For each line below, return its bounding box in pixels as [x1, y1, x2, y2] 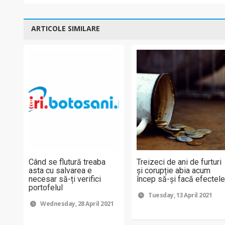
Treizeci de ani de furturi [137, 157, 222, 167]
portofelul [29, 182, 63, 192]
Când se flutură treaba [29, 157, 105, 167]
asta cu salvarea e [29, 165, 92, 175]
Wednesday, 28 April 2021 [39, 199, 114, 208]
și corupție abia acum [137, 165, 211, 175]
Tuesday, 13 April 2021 [147, 190, 212, 199]
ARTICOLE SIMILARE [31, 23, 100, 33]
